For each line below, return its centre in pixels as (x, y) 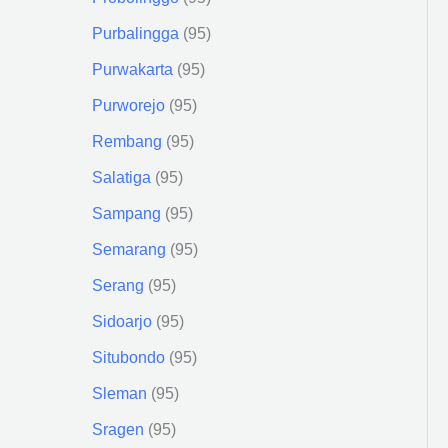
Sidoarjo (122, 321)
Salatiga (121, 177)
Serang (118, 285)
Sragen (118, 429)
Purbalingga (135, 33)
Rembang (127, 141)
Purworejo (128, 105)
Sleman (119, 393)
